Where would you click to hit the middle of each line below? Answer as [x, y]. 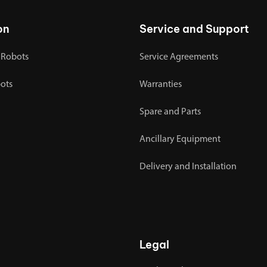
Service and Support [194, 29]
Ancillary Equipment [180, 140]
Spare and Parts [170, 112]
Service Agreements [179, 58]
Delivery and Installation [188, 167]
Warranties [161, 85]
